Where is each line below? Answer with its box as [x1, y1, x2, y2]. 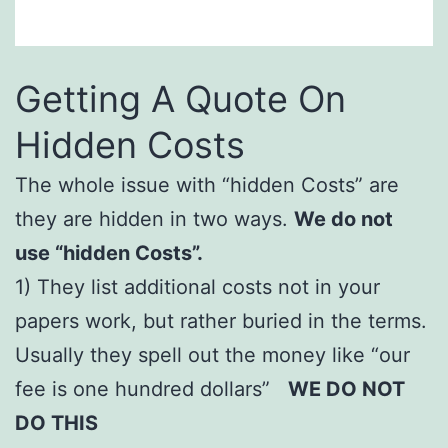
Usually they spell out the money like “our [15, 342, 410, 367]
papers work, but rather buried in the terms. [15, 308, 427, 333]
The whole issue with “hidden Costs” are [15, 172, 399, 197]
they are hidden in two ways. [15, 206, 294, 231]
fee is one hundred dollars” [15, 376, 288, 401]
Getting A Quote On [15, 76, 346, 121]
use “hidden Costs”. [15, 240, 203, 265]
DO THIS [15, 410, 98, 435]
